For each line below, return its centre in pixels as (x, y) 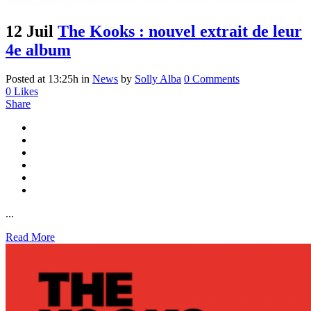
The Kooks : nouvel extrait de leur (180, 31)
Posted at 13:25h (42, 79)
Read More (30, 237)
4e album (38, 50)
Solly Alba (158, 79)
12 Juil (30, 31)
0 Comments (212, 79)
